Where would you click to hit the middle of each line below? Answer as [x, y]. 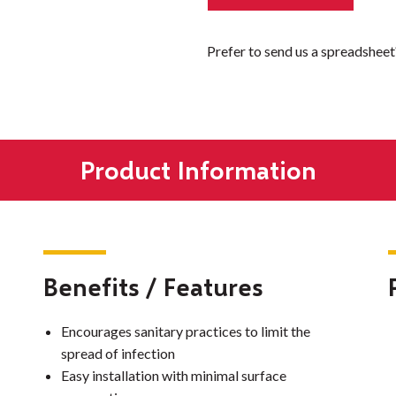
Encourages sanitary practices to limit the [185, 331]
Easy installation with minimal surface [173, 376]
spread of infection [118, 354]
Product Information [198, 170]
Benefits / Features [152, 287]
